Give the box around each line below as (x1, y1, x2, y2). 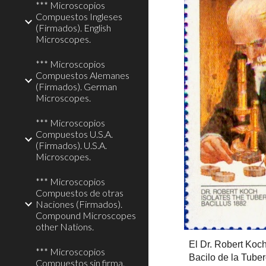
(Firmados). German (36, 81, 117, 92)
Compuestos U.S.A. (36, 128, 113, 140)
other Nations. (36, 221, 94, 232)
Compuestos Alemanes (36, 69, 129, 81)
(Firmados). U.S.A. (36, 140, 107, 151)
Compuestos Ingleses (36, 11, 122, 22)
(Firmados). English (36, 22, 111, 33)
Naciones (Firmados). (36, 198, 122, 210)
